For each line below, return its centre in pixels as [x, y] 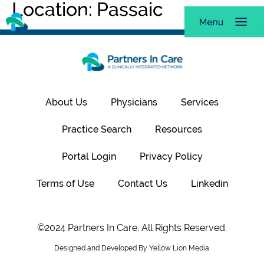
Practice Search [97, 130]
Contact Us [142, 184]
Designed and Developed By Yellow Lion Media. [132, 248]
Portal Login [89, 157]
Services [200, 103]
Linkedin [209, 184]
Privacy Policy [171, 157]
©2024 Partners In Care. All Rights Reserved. [132, 228]
